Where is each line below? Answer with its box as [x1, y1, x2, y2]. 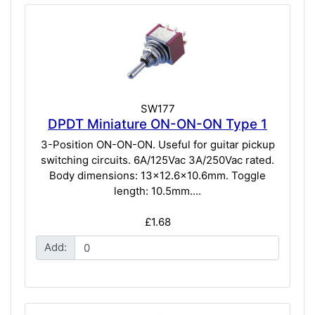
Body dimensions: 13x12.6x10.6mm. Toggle [49, 169, 266, 183]
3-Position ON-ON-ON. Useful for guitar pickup [40, 138, 275, 152]
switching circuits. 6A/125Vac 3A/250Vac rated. [41, 153, 274, 167]
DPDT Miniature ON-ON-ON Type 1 [48, 115, 267, 132]
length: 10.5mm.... [114, 184, 201, 198]
